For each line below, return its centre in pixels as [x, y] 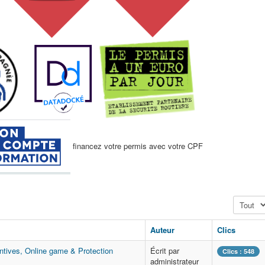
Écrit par [165, 251]
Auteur [162, 230]
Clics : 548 [238, 251]
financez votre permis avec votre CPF [136, 146]
